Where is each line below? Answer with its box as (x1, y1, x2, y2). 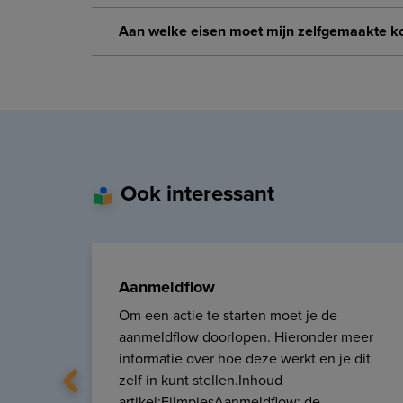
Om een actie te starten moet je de (119, 305, 337, 327)
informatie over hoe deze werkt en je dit (119, 348, 371, 370)
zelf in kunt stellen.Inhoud (119, 370, 282, 391)
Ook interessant (121, 177, 274, 210)
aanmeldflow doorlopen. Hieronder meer (119, 327, 373, 348)
